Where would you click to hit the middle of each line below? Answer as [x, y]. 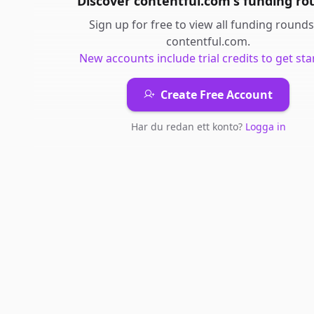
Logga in [265, 127]
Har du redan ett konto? [188, 127]
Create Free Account [217, 95]
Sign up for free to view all [159, 25]
